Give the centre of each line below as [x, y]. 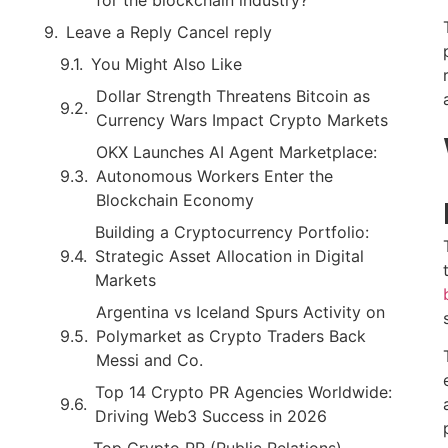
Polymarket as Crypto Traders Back [231, 335]
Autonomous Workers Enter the [214, 175]
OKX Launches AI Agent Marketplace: [236, 151]
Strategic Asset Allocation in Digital [229, 255]
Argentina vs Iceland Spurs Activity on [240, 311]
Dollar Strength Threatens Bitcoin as [233, 95]
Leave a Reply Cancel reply [169, 31]
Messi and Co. [149, 359]
